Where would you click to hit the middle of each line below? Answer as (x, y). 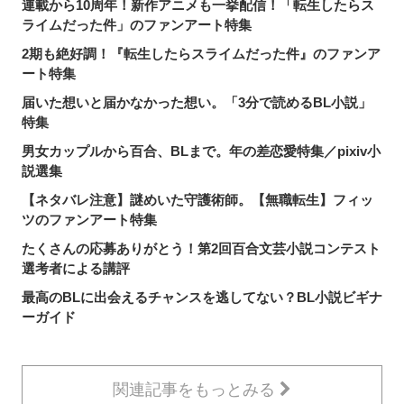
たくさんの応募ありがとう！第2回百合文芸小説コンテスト (201, 248)
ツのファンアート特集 (89, 219)
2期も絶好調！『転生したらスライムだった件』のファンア (201, 53)
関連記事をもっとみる (196, 389)
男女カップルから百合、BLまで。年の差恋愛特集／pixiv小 (201, 151)
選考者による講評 (76, 268)
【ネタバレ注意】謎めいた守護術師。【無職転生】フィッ (197, 199)
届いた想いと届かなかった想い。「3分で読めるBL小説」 (197, 102)
